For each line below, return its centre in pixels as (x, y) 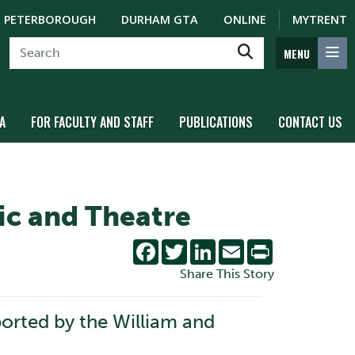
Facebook (187, 245)
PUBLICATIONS (216, 122)
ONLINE (245, 19)
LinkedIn (241, 245)
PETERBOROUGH (50, 19)
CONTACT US (310, 122)
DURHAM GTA (160, 19)
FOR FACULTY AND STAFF (92, 122)
